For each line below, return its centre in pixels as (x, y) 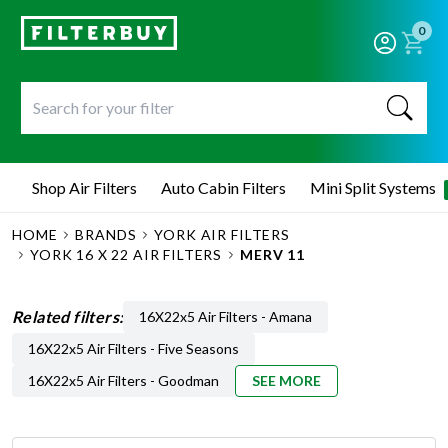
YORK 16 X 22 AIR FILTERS (126, 254)
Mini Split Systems (373, 187)
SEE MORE (286, 380)
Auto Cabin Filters (223, 187)
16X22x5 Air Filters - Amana (226, 316)
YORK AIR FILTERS (222, 234)
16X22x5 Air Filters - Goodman (123, 380)
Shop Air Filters (84, 187)
